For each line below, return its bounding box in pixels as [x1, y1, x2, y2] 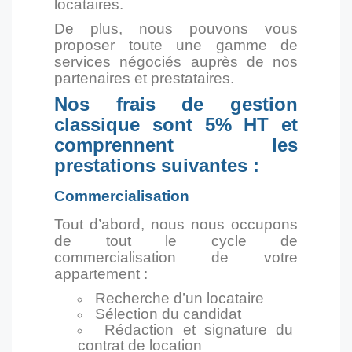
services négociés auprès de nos [54, 53, 298, 70]
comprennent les [54, 134, 298, 156]
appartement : [54, 266, 148, 282]
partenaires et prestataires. [54, 70, 234, 86]
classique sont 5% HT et [54, 114, 298, 135]
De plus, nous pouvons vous [54, 20, 298, 37]
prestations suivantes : [54, 155, 259, 176]
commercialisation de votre [54, 249, 298, 266]
